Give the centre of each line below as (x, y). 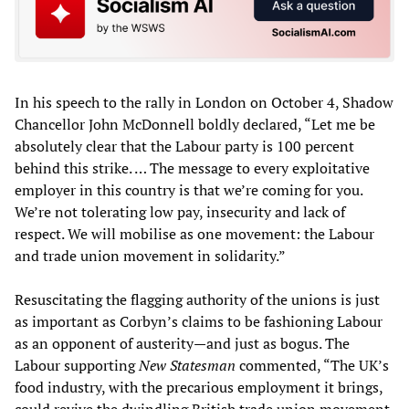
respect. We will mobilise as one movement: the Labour (194, 234)
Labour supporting (77, 366)
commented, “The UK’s (312, 366)
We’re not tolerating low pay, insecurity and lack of (180, 212)
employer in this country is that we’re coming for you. (189, 190)
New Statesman (187, 366)
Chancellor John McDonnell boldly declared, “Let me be (195, 125)
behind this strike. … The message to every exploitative (192, 168)
